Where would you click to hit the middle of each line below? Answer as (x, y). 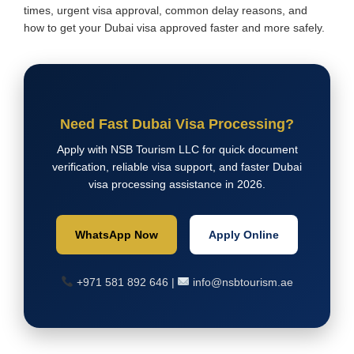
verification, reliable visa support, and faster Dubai (177, 166)
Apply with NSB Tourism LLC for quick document (177, 149)
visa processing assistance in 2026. (177, 184)
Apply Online (244, 234)
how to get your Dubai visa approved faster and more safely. (174, 27)
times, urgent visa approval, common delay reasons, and (166, 10)
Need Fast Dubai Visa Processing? (177, 124)
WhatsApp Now (117, 234)
